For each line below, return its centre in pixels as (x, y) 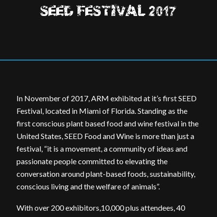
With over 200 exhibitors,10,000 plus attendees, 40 (101, 207)
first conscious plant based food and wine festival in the (107, 123)
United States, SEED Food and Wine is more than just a (105, 136)
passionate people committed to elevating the (92, 161)
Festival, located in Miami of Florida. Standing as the (102, 110)
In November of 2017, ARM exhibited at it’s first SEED (106, 98)
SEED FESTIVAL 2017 (108, 12)
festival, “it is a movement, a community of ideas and (102, 148)
